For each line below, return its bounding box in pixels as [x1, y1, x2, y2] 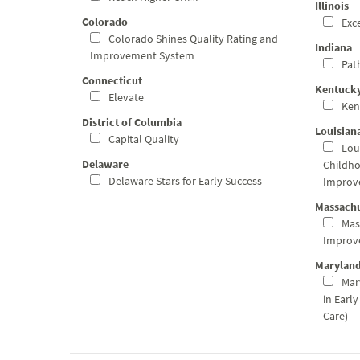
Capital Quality [106, 132, 179, 146]
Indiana [315, 40, 352, 55]
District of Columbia [82, 115, 182, 129]
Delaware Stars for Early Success [106, 174, 262, 188]
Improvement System [90, 48, 194, 63]
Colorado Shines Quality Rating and [106, 31, 278, 46]
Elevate [106, 90, 144, 104]
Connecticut [82, 73, 142, 88]
